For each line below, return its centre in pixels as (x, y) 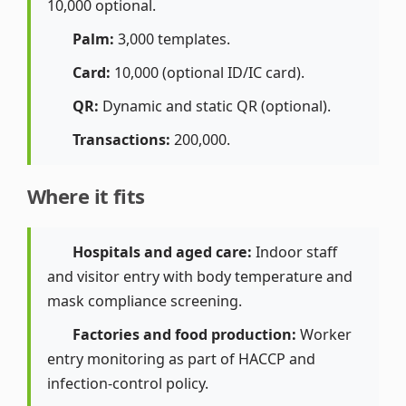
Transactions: (122, 140)
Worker (324, 335)
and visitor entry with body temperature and (200, 277)
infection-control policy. (128, 384)
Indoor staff (295, 252)
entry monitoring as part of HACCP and (181, 359)
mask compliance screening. (145, 301)
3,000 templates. (173, 39)
